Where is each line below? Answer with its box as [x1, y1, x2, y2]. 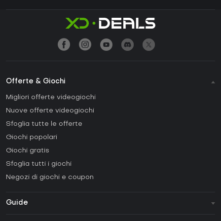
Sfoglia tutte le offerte [6, 121, 82, 128]
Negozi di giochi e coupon [6, 174, 94, 181]
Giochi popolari [6, 134, 57, 141]
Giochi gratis [6, 147, 49, 154]
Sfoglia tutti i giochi [6, 161, 72, 168]
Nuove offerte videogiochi [6, 108, 94, 114]
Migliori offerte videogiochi [6, 94, 96, 101]
